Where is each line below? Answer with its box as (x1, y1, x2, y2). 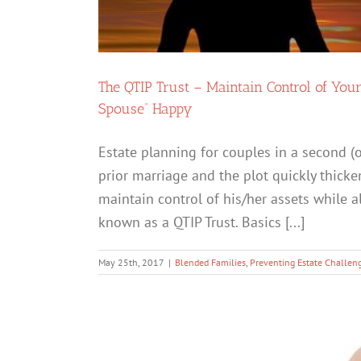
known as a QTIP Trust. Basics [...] (98, 212, 305, 232)
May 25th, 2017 (98, 256, 164, 269)
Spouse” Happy (98, 100, 193, 118)
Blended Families (175, 256, 246, 269)
